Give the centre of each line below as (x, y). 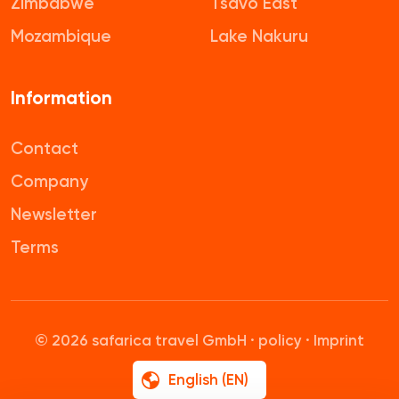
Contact (45, 148)
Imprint (339, 340)
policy (280, 340)
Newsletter (54, 214)
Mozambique (61, 36)
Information (61, 99)
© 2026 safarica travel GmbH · (147, 340)
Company (49, 181)
